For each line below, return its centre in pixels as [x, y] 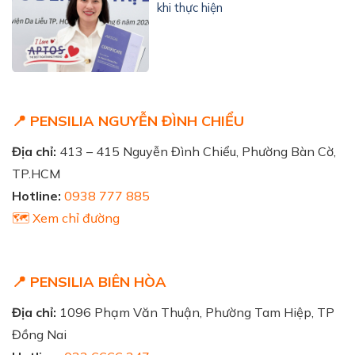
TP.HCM [36, 173]
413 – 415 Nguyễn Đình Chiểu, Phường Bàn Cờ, [196, 151]
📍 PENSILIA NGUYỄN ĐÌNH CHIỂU [128, 120]
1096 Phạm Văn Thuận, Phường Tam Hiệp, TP [195, 312]
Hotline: [36, 195]
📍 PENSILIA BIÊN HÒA [89, 281]
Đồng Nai [39, 334]
